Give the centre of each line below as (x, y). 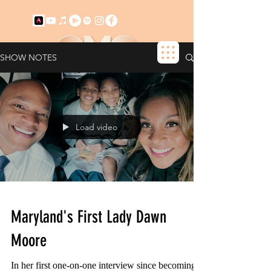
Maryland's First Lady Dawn (89, 217)
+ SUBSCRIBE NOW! (149, 77)
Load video (96, 127)
